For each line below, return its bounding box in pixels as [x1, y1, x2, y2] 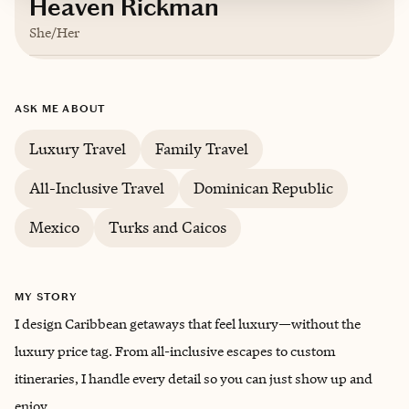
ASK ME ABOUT [15, 102, 106, 115]
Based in [53, 65, 110, 85]
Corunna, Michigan [114, 65, 247, 85]
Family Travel [155, 139, 248, 159]
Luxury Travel [29, 139, 126, 159]
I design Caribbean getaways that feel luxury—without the [15, 315, 361, 332]
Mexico [29, 217, 79, 237]
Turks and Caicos [109, 217, 226, 237]
